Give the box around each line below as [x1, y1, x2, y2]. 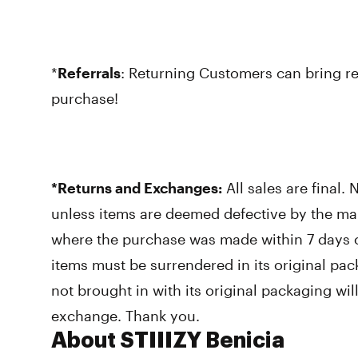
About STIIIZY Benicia [51, 330, 284, 352]
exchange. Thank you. [51, 307, 200, 324]
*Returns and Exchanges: [51, 179, 222, 197]
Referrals [58, 64, 121, 82]
